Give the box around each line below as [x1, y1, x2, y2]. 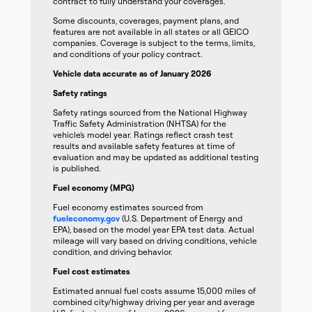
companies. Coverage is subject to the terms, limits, [53, 38, 255, 48]
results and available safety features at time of [53, 141, 235, 151]
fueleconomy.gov [53, 213, 120, 224]
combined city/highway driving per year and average [53, 297, 255, 307]
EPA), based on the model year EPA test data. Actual [53, 224, 254, 235]
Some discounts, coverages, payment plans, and [53, 15, 239, 26]
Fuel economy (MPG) [53, 182, 134, 193]
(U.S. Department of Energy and [120, 213, 242, 224]
